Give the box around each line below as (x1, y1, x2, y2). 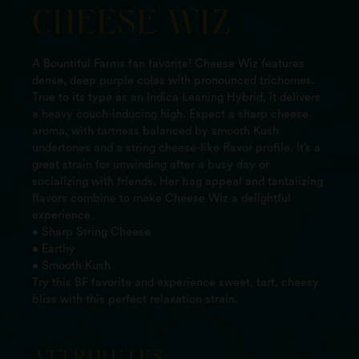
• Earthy (32, 243, 75, 256)
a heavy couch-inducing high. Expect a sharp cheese (32, 108, 309, 121)
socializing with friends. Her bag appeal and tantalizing (32, 175, 323, 188)
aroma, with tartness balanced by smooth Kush (32, 125, 279, 138)
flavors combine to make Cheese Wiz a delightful (32, 192, 291, 205)
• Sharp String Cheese (32, 226, 151, 239)
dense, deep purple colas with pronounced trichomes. (32, 75, 315, 87)
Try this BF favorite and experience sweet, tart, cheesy (32, 276, 319, 289)
